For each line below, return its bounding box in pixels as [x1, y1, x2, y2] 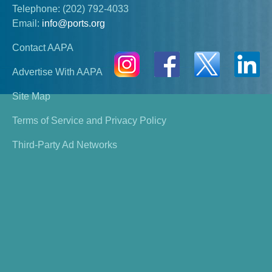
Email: [12, 18, 39, 29]
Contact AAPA [12, 42, 73, 53]
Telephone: [12, 4, 60, 15]
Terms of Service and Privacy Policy [12, 115, 166, 126]
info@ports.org [42, 18, 105, 29]
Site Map [12, 91, 50, 102]
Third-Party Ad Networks [12, 140, 117, 151]
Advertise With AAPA [12, 67, 103, 78]
